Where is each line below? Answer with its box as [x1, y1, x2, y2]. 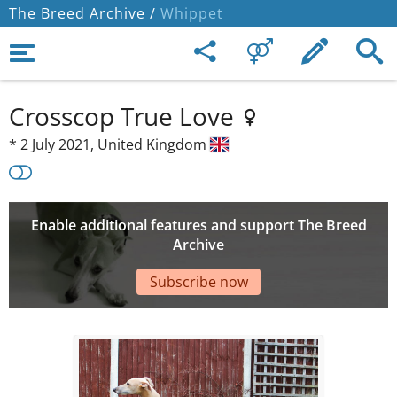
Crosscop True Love [9, 99, 240, 133]
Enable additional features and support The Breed [30, 215, 367, 236]
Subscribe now [149, 271, 248, 292]
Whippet [156, 4, 223, 23]
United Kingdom [97, 135, 210, 154]
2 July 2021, [20, 135, 97, 154]
